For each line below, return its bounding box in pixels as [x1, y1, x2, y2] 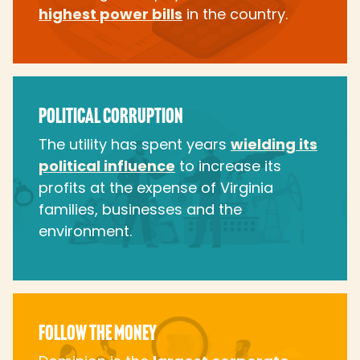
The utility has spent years [39, 134, 231, 155]
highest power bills [39, 4, 182, 25]
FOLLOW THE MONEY [39, 324, 157, 346]
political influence [39, 156, 175, 177]
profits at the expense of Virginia [39, 178, 273, 198]
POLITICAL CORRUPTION [39, 107, 183, 129]
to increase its [175, 156, 281, 177]
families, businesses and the [39, 199, 242, 220]
